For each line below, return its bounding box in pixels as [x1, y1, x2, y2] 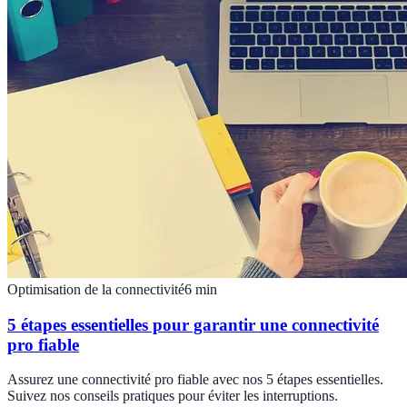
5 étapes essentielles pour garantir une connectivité [7, 314, 379, 334]
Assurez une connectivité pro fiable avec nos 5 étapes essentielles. [7, 372, 383, 388]
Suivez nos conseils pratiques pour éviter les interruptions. [7, 388, 338, 404]
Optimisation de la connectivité [7, 281, 184, 297]
